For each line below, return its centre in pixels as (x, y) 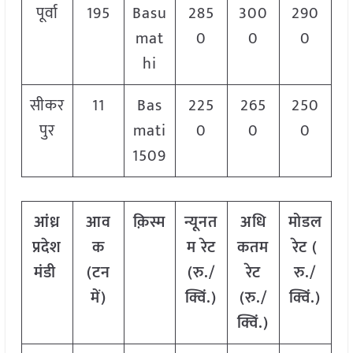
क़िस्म (150, 223)
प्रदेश (47, 248)
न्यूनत (201, 223)
